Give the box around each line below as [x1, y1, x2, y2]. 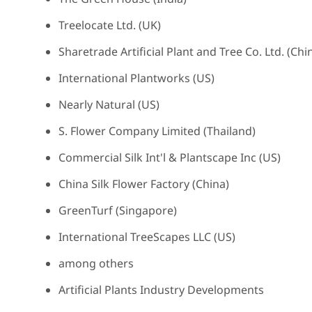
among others [58, 256, 134, 271]
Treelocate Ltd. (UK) [58, 17, 161, 33]
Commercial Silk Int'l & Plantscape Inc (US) [58, 150, 281, 165]
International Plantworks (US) [58, 70, 214, 86]
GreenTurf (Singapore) [58, 203, 177, 218]
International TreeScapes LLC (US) [58, 229, 235, 244]
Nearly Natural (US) [58, 97, 159, 112]
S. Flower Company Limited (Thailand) [58, 123, 256, 139]
